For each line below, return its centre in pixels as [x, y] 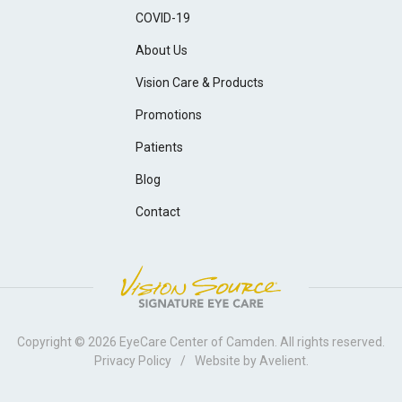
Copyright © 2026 [68, 342]
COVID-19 [163, 18]
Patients [160, 148]
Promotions [169, 115]
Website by [225, 361]
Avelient [282, 361]
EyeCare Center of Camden [197, 342]
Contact [158, 212]
